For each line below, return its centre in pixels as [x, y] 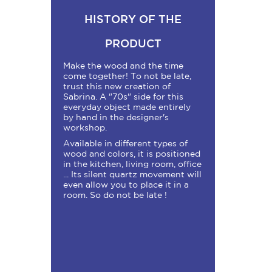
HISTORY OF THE [133, 19]
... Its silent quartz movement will [132, 174]
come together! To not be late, [127, 76]
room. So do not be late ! [115, 195]
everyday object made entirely [127, 107]
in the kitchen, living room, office [132, 164]
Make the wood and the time [123, 66]
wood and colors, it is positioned [132, 154]
